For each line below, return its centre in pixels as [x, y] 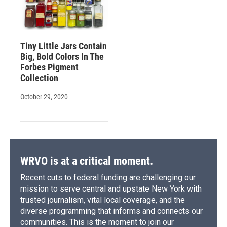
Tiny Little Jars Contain [64, 46]
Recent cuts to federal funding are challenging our [108, 177]
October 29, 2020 [44, 97]
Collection [39, 78]
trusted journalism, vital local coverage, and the [103, 200]
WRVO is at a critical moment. [87, 161]
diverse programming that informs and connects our [111, 211]
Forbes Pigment [49, 67]
